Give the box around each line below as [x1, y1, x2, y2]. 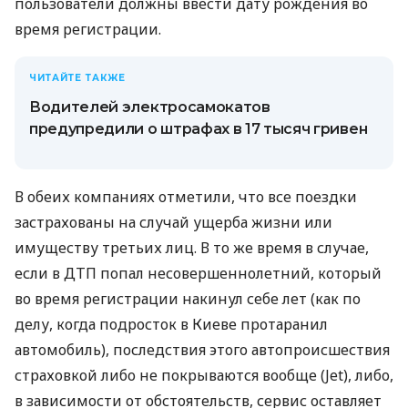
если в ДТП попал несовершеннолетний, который [15, 262, 382, 283]
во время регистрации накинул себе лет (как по [15, 288, 361, 309]
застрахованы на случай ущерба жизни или [15, 211, 332, 232]
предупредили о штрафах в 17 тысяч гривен [29, 119, 368, 138]
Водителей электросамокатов [29, 97, 270, 116]
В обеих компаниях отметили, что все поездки [15, 186, 357, 207]
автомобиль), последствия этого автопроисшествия [15, 339, 390, 360]
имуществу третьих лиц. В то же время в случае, [15, 237, 369, 258]
